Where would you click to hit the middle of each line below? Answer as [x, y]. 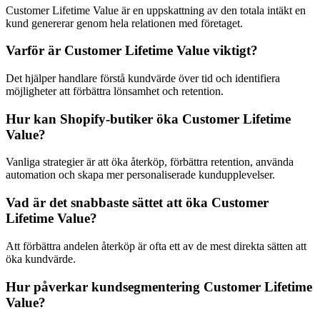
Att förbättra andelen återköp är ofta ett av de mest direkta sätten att [156, 246]
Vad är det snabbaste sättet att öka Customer [137, 203]
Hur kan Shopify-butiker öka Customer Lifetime [148, 119]
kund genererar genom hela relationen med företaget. [124, 23]
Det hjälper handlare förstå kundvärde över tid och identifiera [143, 78]
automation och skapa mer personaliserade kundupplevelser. [140, 175]
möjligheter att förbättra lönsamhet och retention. [115, 91]
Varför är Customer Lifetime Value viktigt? [132, 51]
